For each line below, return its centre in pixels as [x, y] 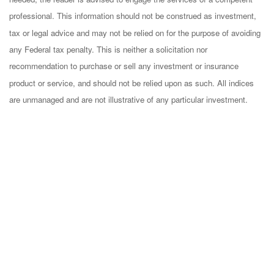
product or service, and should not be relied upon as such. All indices [131, 83]
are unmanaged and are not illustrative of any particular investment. [128, 99]
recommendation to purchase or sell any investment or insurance [124, 66]
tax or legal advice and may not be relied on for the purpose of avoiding [135, 32]
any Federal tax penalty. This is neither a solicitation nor [108, 49]
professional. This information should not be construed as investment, [133, 16]
